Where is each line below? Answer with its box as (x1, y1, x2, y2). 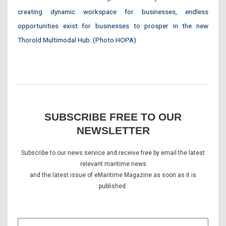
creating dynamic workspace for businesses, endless (18, 7, 208, 16)
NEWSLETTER (76, 124, 150, 136)
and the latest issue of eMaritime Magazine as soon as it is (30, 171, 196, 179)
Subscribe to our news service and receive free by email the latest (21, 149, 205, 156)
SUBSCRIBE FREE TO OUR (44, 110, 182, 123)
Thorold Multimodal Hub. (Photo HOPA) (18, 35, 136, 44)
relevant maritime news (80, 160, 146, 167)
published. (99, 182, 127, 190)
